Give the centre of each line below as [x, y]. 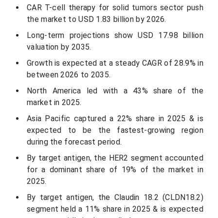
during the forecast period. [74, 142]
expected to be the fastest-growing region [115, 130]
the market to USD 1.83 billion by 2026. [97, 19]
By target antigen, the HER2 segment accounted [115, 158]
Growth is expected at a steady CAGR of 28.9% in [115, 63]
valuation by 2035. [59, 47]
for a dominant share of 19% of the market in [115, 170]
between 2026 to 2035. [69, 75]
